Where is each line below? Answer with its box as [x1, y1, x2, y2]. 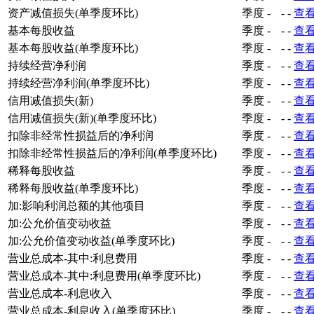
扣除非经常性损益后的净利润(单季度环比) [8, 146, 217, 159]
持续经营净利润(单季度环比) [8, 76, 149, 89]
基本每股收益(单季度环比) [8, 41, 138, 54]
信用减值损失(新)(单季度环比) [8, 111, 156, 124]
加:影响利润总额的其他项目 [8, 199, 145, 212]
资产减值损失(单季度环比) [8, 6, 138, 19]
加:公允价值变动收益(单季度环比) [8, 234, 175, 247]
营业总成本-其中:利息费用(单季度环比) [8, 269, 200, 282]
